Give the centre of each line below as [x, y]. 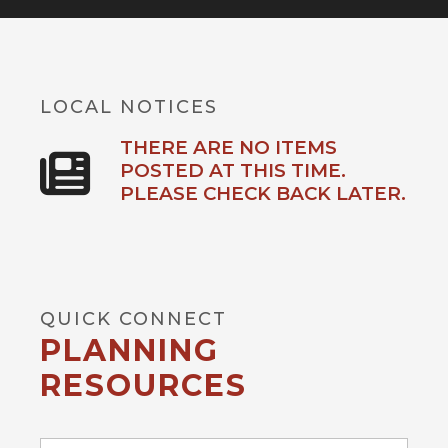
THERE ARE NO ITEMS [228, 147]
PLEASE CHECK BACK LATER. [263, 193]
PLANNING [129, 350]
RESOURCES [143, 385]
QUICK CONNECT [133, 318]
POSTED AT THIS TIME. [233, 170]
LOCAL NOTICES [129, 106]
